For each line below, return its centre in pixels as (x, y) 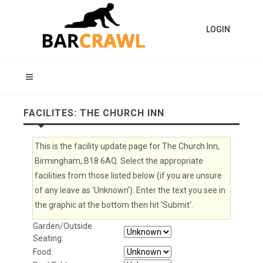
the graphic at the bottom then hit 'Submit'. (114, 205)
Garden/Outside (63, 226)
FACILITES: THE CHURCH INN (94, 113)
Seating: (48, 238)
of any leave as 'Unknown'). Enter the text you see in (130, 190)
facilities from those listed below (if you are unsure (128, 176)
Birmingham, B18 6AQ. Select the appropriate (119, 161)
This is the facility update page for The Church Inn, (127, 146)
